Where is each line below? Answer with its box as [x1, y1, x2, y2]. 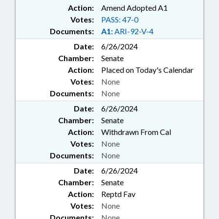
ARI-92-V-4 [113, 26, 153, 36]
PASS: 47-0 [101, 15, 138, 24]
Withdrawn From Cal [101, 127, 171, 137]
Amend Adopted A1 [101, 3, 168, 13]
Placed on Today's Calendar [101, 65, 194, 75]
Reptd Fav [101, 189, 135, 199]
